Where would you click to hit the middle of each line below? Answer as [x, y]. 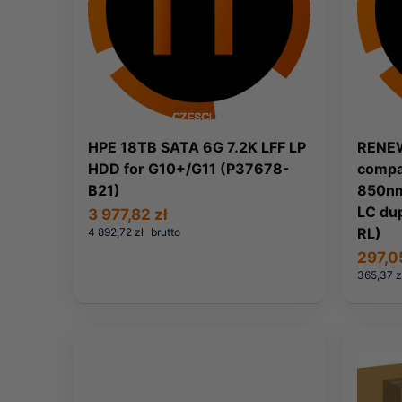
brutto [166, 232]
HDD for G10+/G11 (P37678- [189, 168]
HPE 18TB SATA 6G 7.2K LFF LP [197, 147]
